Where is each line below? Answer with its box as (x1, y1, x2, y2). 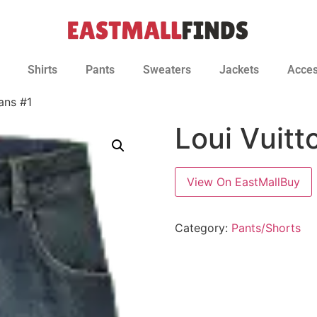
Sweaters (143, 63, 191, 76)
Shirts (28, 63, 57, 76)
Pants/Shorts (231, 221, 301, 235)
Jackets (219, 63, 259, 76)
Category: (174, 221, 231, 235)
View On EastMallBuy (186, 175, 300, 189)
